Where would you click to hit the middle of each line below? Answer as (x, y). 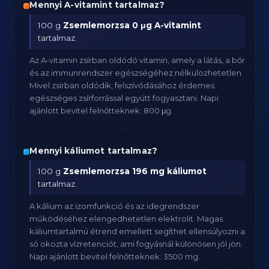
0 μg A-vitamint (167, 25)
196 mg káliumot (170, 171)
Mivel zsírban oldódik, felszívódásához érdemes (122, 85)
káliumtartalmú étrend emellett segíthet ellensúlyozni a (138, 231)
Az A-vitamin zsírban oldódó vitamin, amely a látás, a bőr (138, 60)
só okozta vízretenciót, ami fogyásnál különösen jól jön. (136, 244)
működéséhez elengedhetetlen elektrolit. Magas (126, 219)
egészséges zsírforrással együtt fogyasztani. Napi (124, 98)
